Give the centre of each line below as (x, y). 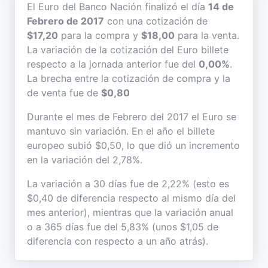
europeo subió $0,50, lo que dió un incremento (133, 145)
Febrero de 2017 (66, 21)
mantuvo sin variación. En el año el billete (121, 131)
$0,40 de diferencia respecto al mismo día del (131, 198)
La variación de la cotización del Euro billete (128, 50)
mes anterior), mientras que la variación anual (130, 212)
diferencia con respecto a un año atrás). (118, 241)
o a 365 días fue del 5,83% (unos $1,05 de (123, 227)
